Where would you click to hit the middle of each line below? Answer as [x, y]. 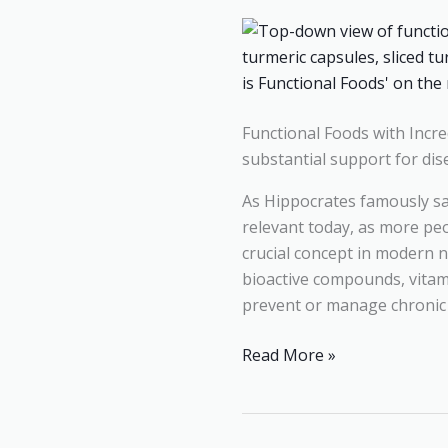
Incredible [278, 41]
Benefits [272, 93]
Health [266, 67]
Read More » [289, 355]
